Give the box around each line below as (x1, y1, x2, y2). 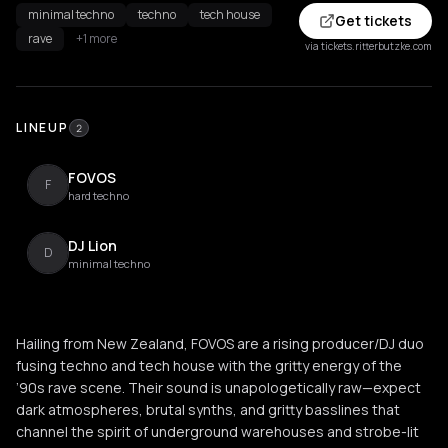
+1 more (76, 30, 117, 47)
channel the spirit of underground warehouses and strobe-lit (16, 422, 419, 441)
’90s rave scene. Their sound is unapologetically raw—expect (16, 378, 421, 397)
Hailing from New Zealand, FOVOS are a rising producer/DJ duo (16, 334, 424, 353)
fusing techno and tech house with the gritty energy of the (16, 356, 402, 375)
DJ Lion (68, 236, 117, 255)
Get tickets (335, 11, 412, 30)
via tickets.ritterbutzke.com (305, 39, 432, 53)
